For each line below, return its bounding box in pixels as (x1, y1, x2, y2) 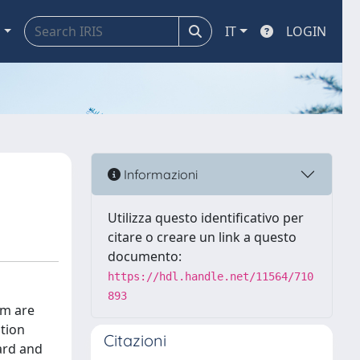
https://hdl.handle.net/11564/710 (108, 270, 313, 283)
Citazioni (104, 330, 166, 350)
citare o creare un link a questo (108, 228, 297, 246)
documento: (108, 247, 182, 265)
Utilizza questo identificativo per (108, 209, 304, 227)
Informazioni (121, 166, 198, 182)
